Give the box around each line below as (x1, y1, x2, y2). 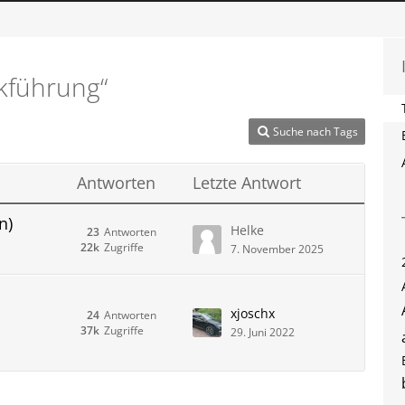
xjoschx (231, 305, 275, 322)
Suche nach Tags (273, 124, 358, 139)
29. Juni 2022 (231, 325, 295, 340)
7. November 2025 (231, 240, 324, 257)
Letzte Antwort (193, 172, 301, 193)
